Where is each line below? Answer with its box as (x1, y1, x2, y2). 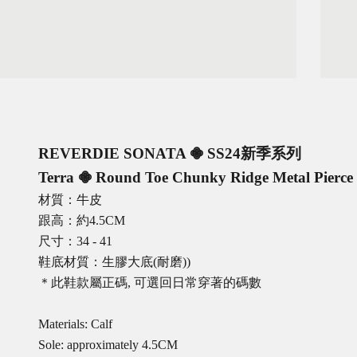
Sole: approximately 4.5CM (38, 337, 178, 351)
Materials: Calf (38, 316, 112, 331)
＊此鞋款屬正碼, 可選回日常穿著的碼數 (38, 275, 261, 289)
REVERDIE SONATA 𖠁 (38, 144, 207, 162)
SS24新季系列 (207, 144, 301, 162)
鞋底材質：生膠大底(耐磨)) (38, 254, 190, 269)
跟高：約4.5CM (38, 213, 128, 227)
